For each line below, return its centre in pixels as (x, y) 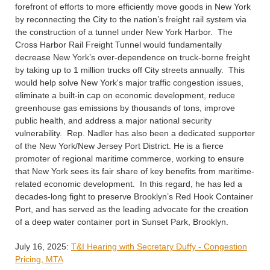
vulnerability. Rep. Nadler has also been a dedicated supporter (135, 133)
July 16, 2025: (43, 247)
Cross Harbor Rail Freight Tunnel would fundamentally (118, 45)
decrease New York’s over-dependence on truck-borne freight (133, 58)
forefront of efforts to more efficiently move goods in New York (133, 7)
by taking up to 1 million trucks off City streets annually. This (130, 70)
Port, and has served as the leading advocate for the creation (132, 209)
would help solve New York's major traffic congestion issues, (129, 83)
